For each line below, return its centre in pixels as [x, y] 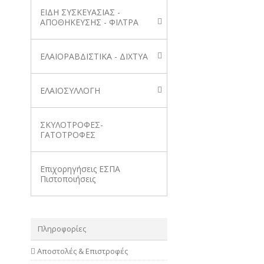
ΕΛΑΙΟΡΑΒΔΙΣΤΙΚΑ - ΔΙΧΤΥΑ [94, 56]
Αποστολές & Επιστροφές [82, 251]
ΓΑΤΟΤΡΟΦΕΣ [68, 135]
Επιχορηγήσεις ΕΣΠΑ [80, 169]
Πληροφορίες [62, 229]
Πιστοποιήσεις [68, 179]
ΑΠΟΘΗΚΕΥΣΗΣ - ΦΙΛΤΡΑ [89, 22]
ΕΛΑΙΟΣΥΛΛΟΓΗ [70, 90]
